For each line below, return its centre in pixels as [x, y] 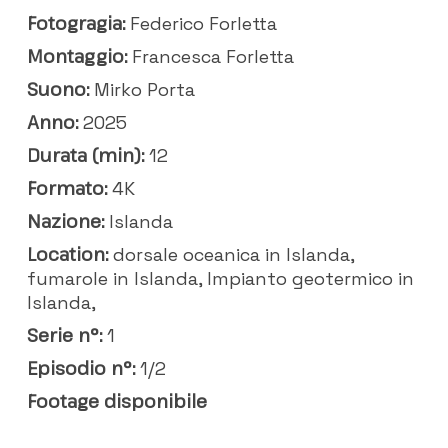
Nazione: [65, 221]
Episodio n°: [80, 368]
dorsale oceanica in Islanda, [230, 255]
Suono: [57, 89]
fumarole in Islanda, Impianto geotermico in [220, 279]
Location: [67, 254]
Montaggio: [76, 56]
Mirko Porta [141, 90]
